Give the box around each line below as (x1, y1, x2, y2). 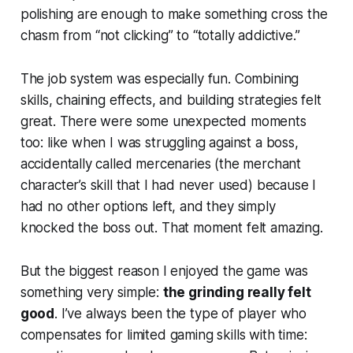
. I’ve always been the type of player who (54, 305, 307, 321)
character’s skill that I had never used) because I (20, 176, 317, 193)
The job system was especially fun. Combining (20, 70, 299, 87)
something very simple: (20, 284, 163, 300)
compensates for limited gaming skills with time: (20, 326, 307, 343)
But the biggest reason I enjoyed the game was (20, 262, 309, 279)
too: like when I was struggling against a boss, (20, 134, 299, 150)
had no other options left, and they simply (20, 198, 276, 214)
